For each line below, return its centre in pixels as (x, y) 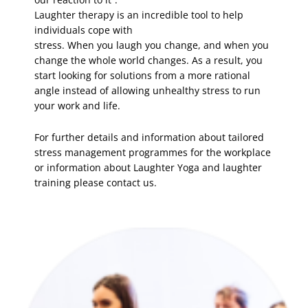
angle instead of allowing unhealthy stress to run (147, 90)
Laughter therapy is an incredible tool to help (139, 14)
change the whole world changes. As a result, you (148, 60)
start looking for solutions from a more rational (142, 75)
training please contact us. (96, 182)
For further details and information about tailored (149, 137)
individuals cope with (84, 30)
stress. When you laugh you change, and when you (152, 45)
